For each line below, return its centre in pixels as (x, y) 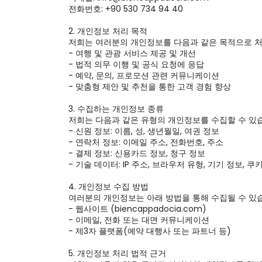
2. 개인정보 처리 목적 (108, 31)
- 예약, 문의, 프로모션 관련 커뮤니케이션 (144, 75)
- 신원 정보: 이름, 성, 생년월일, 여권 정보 (144, 131)
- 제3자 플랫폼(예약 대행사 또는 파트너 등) (150, 231)
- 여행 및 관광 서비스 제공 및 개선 (132, 53)
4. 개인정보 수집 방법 (108, 187)
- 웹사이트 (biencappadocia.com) (137, 209)
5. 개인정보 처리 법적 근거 (117, 253)
